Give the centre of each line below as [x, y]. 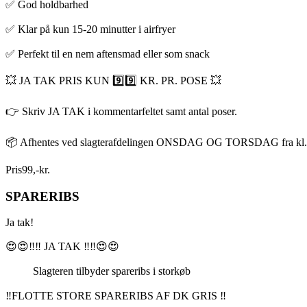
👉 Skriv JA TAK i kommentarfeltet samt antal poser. [121, 111]
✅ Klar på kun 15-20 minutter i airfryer [90, 29]
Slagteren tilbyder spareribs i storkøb [98, 271]
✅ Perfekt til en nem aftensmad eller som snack [108, 53]
